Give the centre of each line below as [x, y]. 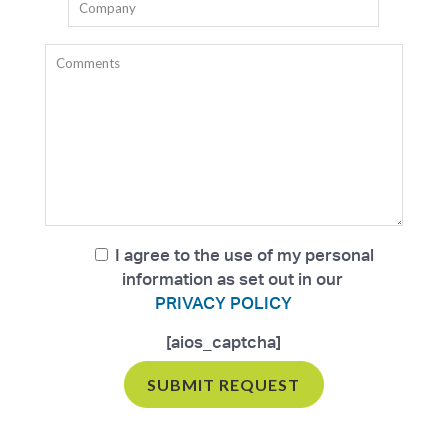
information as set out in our [232, 279]
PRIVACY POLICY [224, 303]
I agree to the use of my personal [244, 255]
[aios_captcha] [224, 342]
